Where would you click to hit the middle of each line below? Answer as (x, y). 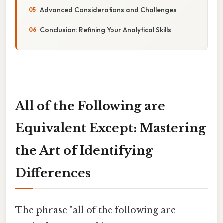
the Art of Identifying (84, 150)
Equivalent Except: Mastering (111, 128)
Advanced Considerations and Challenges (108, 10)
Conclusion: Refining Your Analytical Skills (106, 30)
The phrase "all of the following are (96, 210)
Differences (53, 173)
